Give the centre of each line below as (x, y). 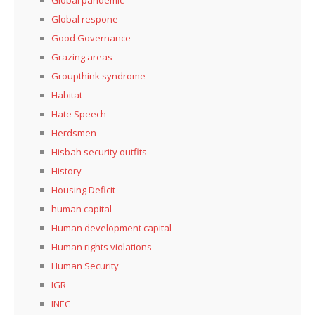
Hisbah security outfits (99, 152)
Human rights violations (102, 246)
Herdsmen (74, 133)
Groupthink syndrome (98, 76)
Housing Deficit (83, 189)
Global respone (85, 19)
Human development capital (111, 227)
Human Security (85, 265)
